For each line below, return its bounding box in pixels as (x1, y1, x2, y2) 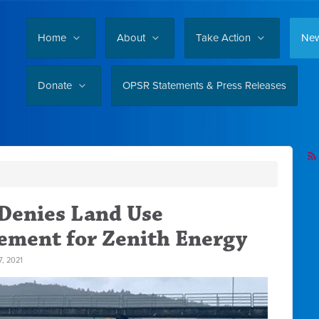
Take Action (196, 31, 253, 44)
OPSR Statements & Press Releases (122, 79, 286, 92)
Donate (38, 79, 75, 92)
